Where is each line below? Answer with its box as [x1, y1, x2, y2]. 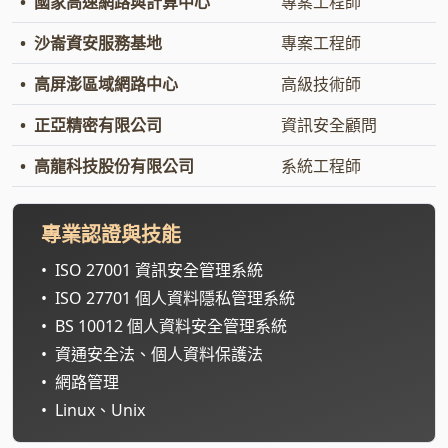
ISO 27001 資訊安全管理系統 [55, 258, 263, 281]
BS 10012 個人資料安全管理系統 [55, 314, 287, 337]
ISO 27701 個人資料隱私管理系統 [55, 286, 295, 309]
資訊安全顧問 [281, 113, 377, 136]
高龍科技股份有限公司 [34, 154, 194, 177]
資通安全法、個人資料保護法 [55, 342, 263, 365]
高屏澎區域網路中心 [34, 72, 178, 95]
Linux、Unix [55, 398, 145, 421]
